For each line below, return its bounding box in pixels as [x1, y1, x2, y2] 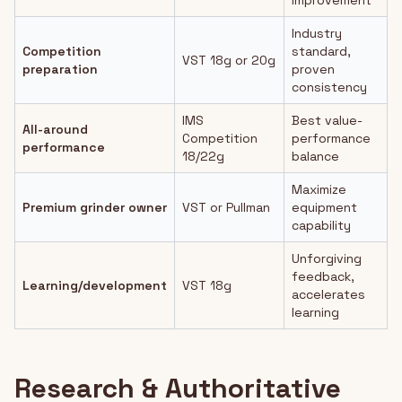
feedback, [292, 268, 354, 284]
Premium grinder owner [22, 199, 167, 215]
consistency [292, 79, 367, 95]
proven [292, 61, 335, 77]
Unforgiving [292, 250, 362, 267]
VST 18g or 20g [182, 52, 275, 68]
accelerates [292, 286, 365, 302]
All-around [22, 121, 88, 137]
